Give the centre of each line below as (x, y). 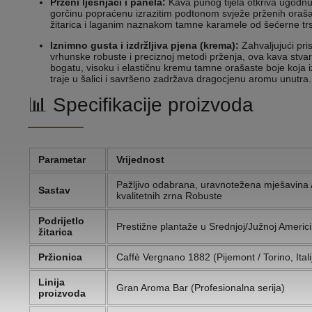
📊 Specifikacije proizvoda (141, 105)
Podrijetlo (61, 221)
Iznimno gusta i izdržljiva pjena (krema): (145, 46)
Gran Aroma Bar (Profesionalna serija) (201, 288)
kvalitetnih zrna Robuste (169, 196)
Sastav (54, 190)
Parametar (62, 160)
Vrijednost (140, 160)
